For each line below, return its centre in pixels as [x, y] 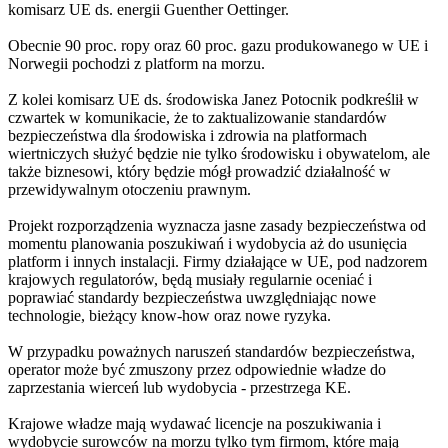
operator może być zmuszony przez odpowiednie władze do [197, 370]
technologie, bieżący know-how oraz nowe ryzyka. [169, 316]
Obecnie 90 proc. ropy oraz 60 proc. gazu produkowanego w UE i [218, 46]
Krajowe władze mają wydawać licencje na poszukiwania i [194, 424]
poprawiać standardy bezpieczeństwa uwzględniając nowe [192, 298]
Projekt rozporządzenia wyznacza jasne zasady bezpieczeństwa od [217, 226]
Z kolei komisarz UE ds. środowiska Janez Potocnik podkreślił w [213, 100]
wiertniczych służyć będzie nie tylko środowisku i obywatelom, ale [219, 154]
